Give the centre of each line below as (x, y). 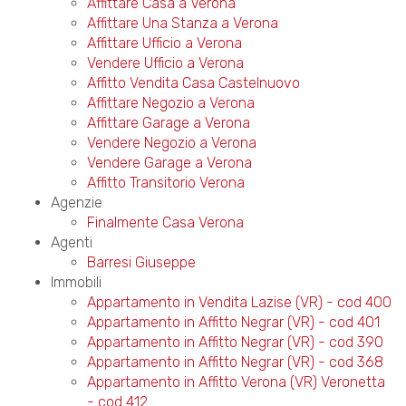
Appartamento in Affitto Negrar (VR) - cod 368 (235, 362)
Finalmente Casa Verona (165, 222)
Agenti (71, 242)
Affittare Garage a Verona (168, 123)
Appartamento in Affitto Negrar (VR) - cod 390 (235, 342)
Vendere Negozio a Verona (171, 143)
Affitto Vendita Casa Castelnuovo (193, 83)
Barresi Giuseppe (141, 262)
